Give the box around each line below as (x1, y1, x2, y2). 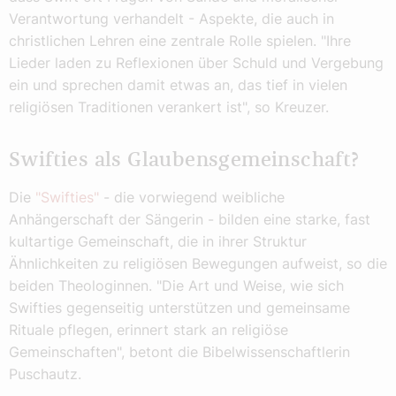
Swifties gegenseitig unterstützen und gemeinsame (9, 299, 350, 317)
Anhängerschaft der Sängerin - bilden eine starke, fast (9, 210, 370, 229)
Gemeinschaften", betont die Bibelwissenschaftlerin (9, 343, 350, 362)
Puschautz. (9, 365, 81, 384)
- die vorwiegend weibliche (99, 188, 285, 207)
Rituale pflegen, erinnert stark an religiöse (9, 321, 288, 339)
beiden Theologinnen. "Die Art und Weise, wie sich (9, 277, 344, 295)
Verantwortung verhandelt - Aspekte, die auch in (9, 9, 334, 27)
